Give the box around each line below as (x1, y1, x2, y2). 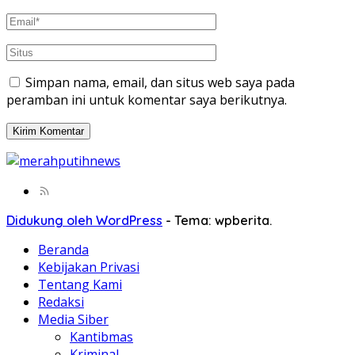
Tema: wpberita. (174, 212, 272, 229)
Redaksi (38, 293, 84, 311)
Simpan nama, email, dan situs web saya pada (25, 74, 295, 92)
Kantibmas (70, 328, 133, 346)
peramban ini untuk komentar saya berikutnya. (6, 91, 287, 109)
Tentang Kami (38, 276, 122, 294)
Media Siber (38, 311, 109, 329)
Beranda (38, 241, 89, 259)
